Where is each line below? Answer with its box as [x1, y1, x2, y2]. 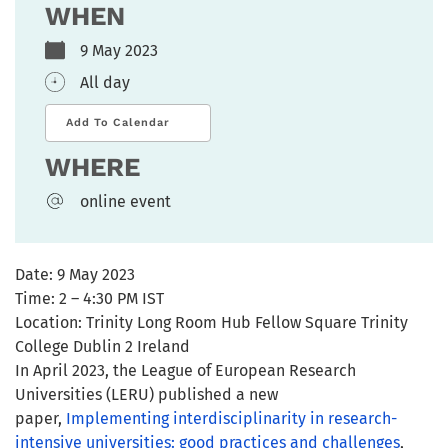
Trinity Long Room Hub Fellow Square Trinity [82, 312, 408, 332]
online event [80, 191, 171, 211]
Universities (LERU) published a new [15, 384, 278, 404]
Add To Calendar [66, 115, 170, 129]
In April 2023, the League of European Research [15, 360, 356, 380]
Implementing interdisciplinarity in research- [66, 408, 397, 428]
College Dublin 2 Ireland [15, 336, 190, 356]
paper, [15, 408, 66, 428]
